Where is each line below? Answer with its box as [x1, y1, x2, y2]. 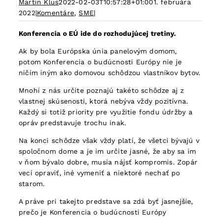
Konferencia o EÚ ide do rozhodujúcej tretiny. [19, 29, 176, 38]
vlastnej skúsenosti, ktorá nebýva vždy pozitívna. [19, 97, 189, 106]
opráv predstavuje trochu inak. [19, 119, 127, 127]
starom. [19, 180, 45, 188]
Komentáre [37, 9, 74, 17]
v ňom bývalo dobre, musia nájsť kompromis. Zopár [19, 158, 198, 166]
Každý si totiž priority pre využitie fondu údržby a [19, 108, 192, 116]
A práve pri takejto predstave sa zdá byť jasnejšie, [19, 197, 193, 206]
